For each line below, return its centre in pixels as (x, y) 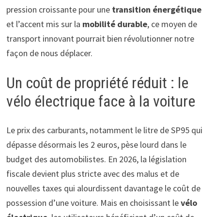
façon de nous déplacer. (49, 53)
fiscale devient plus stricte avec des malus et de (93, 174)
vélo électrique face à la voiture (101, 101)
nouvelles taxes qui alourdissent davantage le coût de (103, 188)
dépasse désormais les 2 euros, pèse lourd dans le (96, 145)
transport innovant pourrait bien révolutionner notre (100, 38)
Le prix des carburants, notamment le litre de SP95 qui (104, 130)
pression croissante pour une (59, 9)
